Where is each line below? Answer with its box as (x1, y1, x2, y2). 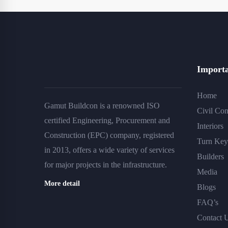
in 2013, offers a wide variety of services (44, 146, 175, 154)
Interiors (197, 122, 223, 130)
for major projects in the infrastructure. (44, 160, 167, 169)
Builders (197, 152, 224, 161)
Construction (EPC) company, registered (44, 131, 174, 139)
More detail (44, 180, 80, 187)
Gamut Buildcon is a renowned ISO (44, 101, 160, 110)
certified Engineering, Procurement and (44, 116, 170, 125)
